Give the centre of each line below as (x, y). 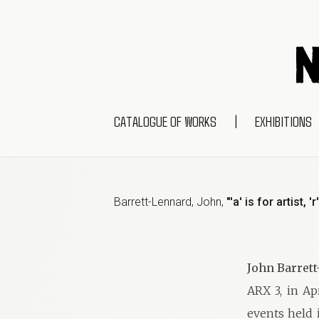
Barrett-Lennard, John (168, 202)
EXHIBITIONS (283, 121)
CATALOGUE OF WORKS (165, 121)
